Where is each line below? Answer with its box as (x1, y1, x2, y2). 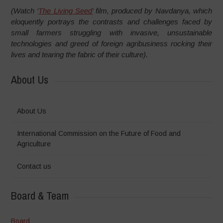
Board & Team (11, 188, 69, 203)
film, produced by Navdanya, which (93, 6, 212, 15)
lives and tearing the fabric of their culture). (11, 50, 148, 59)
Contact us (17, 162, 52, 170)
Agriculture (17, 139, 51, 148)
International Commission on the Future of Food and (17, 129, 181, 137)
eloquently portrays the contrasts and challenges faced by (11, 17, 212, 26)
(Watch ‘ (11, 6, 39, 15)
